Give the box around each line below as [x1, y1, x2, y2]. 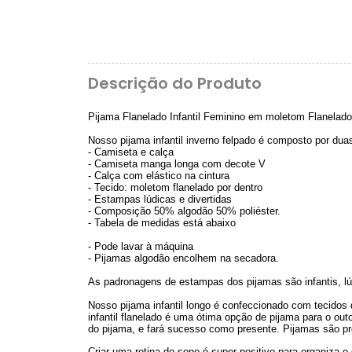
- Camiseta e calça [88, 146, 174, 158]
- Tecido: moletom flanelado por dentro [88, 181, 262, 193]
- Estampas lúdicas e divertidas [88, 193, 232, 205]
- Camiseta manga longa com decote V [88, 158, 266, 170]
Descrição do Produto [88, 72, 262, 94]
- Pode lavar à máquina [88, 240, 193, 252]
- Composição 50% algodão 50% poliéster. [88, 205, 280, 217]
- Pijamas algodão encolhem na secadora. [88, 252, 279, 264]
